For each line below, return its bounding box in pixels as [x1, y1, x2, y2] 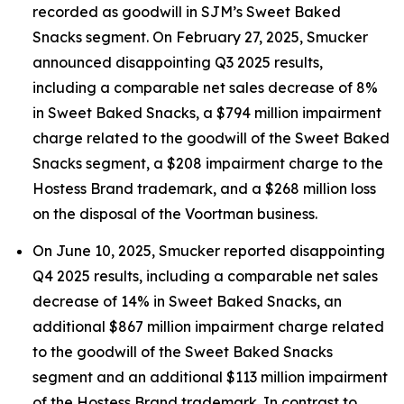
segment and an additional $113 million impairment [32, 368, 388, 387]
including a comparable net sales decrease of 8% [32, 78, 378, 96]
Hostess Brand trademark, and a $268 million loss [32, 179, 376, 197]
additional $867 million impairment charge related [32, 317, 384, 336]
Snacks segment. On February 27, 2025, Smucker [32, 28, 368, 46]
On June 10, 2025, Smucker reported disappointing [32, 242, 385, 261]
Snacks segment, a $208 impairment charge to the [32, 154, 383, 172]
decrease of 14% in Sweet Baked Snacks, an [32, 292, 342, 311]
